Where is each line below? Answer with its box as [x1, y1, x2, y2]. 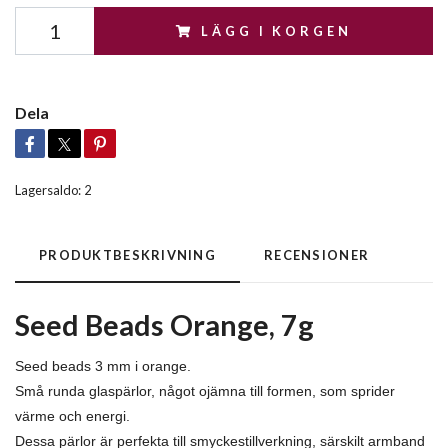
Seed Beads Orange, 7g [15, 308, 314, 342]
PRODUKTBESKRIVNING [39, 247, 217, 263]
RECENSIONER [264, 247, 370, 263]
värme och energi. [15, 408, 130, 424]
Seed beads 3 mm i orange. [15, 358, 191, 374]
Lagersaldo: [15, 182, 81, 198]
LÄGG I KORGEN [201, 23, 352, 39]
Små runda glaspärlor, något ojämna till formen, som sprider [15, 383, 395, 399]
